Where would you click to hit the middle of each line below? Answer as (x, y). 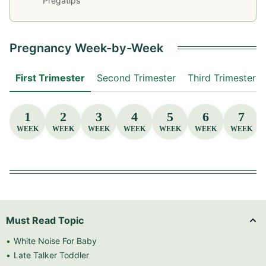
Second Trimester (136, 77)
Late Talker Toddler (51, 255)
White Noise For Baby (55, 240)
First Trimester (50, 77)
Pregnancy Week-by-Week (86, 48)
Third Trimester (222, 77)
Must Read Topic (45, 220)
